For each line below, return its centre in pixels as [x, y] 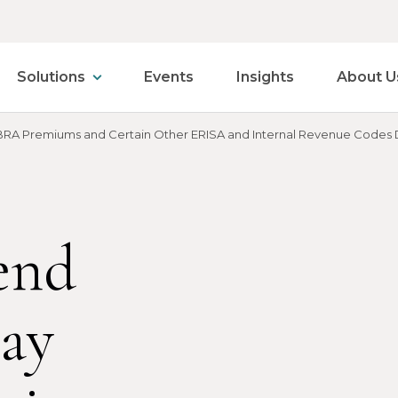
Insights [265, 77]
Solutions [51, 77]
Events [169, 77]
